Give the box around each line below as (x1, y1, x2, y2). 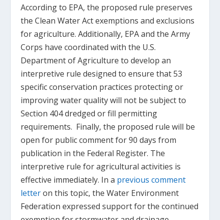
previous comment (117, 174, 186, 186)
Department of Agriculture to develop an (21, 55, 171, 66)
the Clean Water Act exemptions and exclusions (21, 15, 195, 27)
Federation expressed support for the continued (21, 201, 199, 212)
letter (21, 188, 41, 199)
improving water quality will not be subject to (21, 95, 187, 106)
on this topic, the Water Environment (41, 188, 179, 199)
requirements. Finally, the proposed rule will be (21, 121, 195, 133)
